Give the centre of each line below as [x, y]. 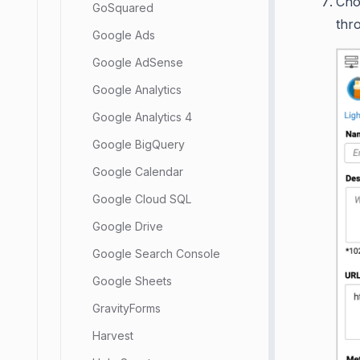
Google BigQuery [139, 144]
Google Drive [128, 226]
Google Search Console [156, 254]
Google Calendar [138, 172]
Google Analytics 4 [142, 117]
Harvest [113, 335]
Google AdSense [138, 62]
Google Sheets [132, 281]
